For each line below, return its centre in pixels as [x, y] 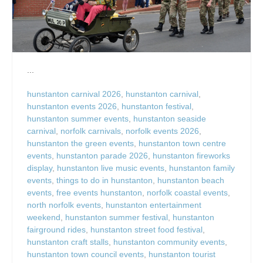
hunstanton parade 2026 [102, 156]
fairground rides [56, 230]
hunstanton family [202, 168]
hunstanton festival [156, 107]
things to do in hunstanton [104, 181]
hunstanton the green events [80, 144]
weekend [44, 218]
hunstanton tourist [182, 254]
